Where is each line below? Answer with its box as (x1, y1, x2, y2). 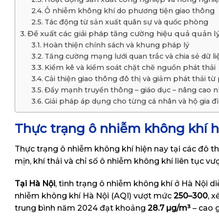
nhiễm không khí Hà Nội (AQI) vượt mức (15, 191, 174, 200)
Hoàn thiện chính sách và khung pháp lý (43, 41, 189, 50)
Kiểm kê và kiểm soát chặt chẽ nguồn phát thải (44, 63, 216, 72)
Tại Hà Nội (15, 178, 55, 188)
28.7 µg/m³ (148, 203, 191, 213)
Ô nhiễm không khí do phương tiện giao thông (44, 6, 215, 16)
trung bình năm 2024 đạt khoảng (15, 203, 148, 213)
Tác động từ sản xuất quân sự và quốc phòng (44, 18, 208, 27)
